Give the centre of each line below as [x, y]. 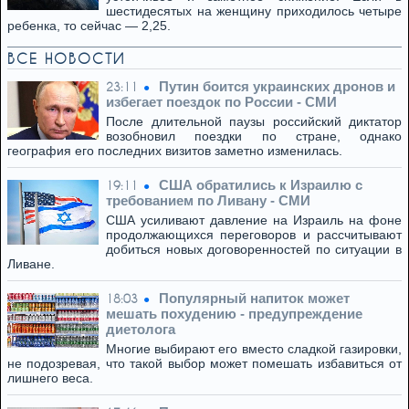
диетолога [141, 329]
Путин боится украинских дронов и [277, 86]
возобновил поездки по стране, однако [254, 136]
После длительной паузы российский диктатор [254, 121]
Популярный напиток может [254, 298]
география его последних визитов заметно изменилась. [175, 151]
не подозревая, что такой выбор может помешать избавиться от [204, 363]
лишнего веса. [50, 378]
